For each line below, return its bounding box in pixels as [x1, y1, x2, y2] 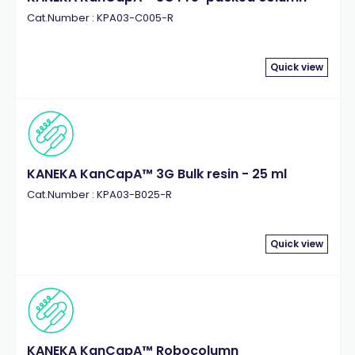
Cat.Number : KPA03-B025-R [26, 187, 172, 202]
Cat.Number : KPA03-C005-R [26, 10, 174, 25]
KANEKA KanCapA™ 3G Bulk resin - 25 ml [26, 165, 287, 183]
